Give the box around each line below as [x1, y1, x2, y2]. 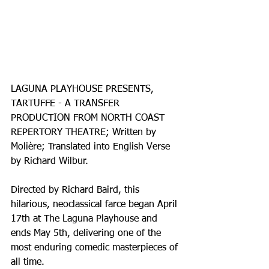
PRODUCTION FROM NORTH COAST [11, 113, 168, 123]
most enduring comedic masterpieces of [11, 243, 181, 253]
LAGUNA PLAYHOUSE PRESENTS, [11, 85, 157, 94]
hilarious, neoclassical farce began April [11, 200, 180, 210]
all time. [11, 258, 44, 267]
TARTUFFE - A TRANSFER [11, 99, 122, 109]
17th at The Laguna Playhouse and [11, 214, 160, 224]
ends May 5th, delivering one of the [11, 229, 164, 238]
